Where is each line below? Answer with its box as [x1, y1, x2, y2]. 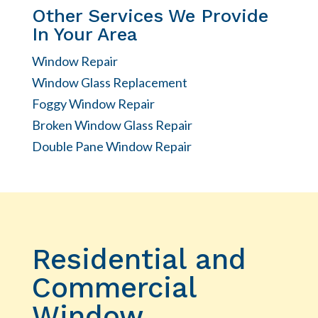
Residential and [31, 242, 246, 276]
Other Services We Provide [31, 4, 268, 26]
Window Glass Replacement [31, 74, 187, 90]
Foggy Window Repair [31, 95, 155, 111]
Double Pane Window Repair [31, 138, 192, 154]
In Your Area [31, 23, 137, 45]
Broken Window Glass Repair [31, 116, 192, 133]
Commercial [31, 270, 196, 305]
